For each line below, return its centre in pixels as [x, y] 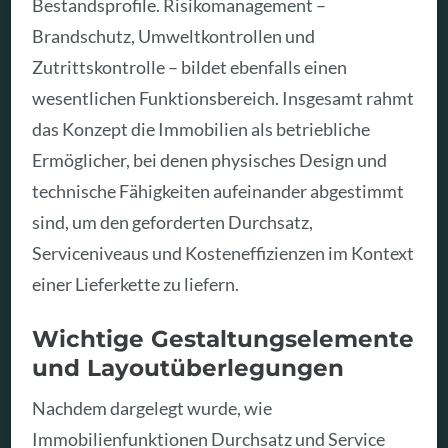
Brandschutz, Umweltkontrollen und [174, 36]
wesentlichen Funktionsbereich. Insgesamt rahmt [223, 98]
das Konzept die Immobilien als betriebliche [201, 129]
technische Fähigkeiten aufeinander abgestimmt [218, 191]
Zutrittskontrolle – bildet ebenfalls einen [190, 67]
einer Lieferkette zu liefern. [136, 284]
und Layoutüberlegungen [188, 367]
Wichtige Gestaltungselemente [223, 338]
